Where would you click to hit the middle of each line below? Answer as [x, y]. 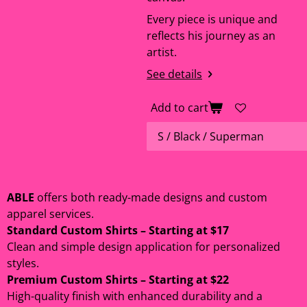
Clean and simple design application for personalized [144, 247]
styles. [23, 263]
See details [174, 74]
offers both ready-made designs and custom [151, 197]
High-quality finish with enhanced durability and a [135, 296]
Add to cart [180, 107]
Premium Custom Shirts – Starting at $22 [118, 280]
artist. [162, 52]
